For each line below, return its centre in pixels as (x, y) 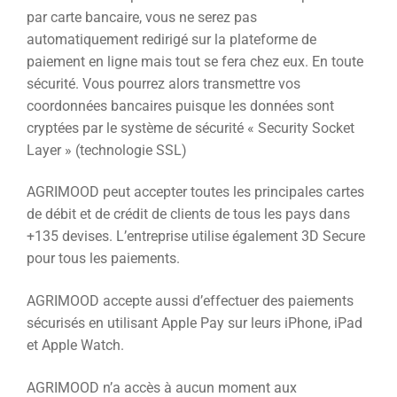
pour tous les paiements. (103, 259)
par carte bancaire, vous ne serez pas (142, 17)
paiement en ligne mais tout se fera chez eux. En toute (195, 61)
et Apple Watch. (75, 346)
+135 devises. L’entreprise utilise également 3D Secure (196, 237)
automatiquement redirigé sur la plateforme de (171, 39)
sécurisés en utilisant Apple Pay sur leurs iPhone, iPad (195, 323)
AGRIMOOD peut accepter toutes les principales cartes (195, 192)
